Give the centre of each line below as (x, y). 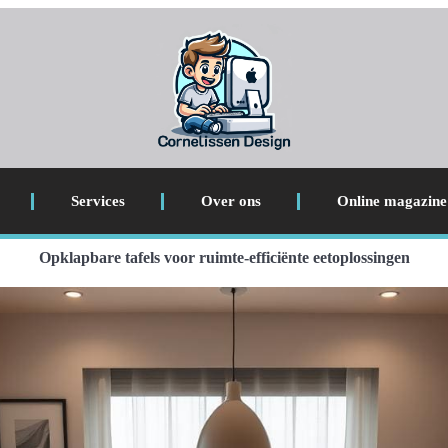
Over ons (230, 201)
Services (97, 201)
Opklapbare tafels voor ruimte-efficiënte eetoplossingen (224, 257)
